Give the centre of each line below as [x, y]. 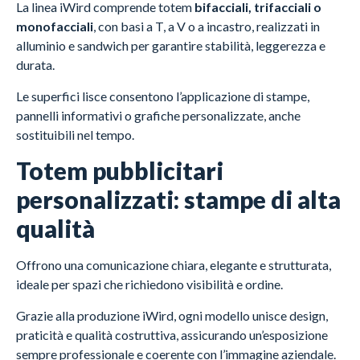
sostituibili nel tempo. [75, 134]
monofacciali [55, 27]
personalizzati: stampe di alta [178, 200]
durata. [35, 65]
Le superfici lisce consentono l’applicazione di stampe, [163, 96]
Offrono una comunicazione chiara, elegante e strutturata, [174, 265]
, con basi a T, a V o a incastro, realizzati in [207, 27]
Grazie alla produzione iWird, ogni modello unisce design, [172, 315]
